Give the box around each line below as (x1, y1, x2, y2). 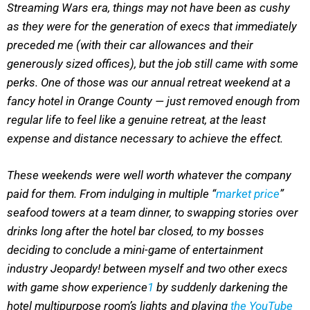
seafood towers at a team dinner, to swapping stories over (7, 205, 298, 219)
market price (216, 186, 280, 201)
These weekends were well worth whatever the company (7, 167, 291, 182)
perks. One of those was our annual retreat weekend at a (7, 75, 291, 90)
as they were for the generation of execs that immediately (7, 19, 297, 34)
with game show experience (7, 280, 147, 294)
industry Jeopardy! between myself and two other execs (7, 261, 288, 275)
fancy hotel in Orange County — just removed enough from (7, 94, 300, 109)
